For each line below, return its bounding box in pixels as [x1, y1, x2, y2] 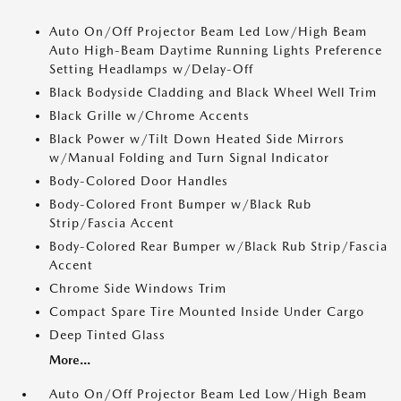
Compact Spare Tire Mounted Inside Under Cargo [49, 304, 364, 319]
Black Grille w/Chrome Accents [49, 108, 250, 123]
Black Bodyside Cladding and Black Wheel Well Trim [49, 85, 377, 99]
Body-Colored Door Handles [49, 174, 228, 188]
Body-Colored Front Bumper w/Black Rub [49, 197, 311, 211]
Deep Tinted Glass [49, 328, 166, 342]
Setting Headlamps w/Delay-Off [49, 62, 253, 76]
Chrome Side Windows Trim [49, 281, 226, 295]
